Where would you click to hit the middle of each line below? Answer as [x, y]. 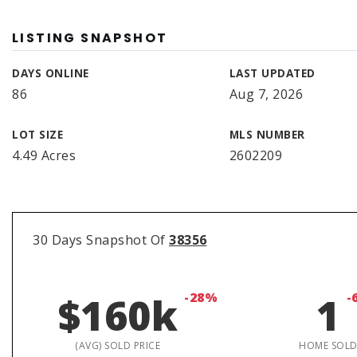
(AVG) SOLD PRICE [118, 345]
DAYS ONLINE [51, 73]
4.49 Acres [44, 155]
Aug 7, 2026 [266, 94]
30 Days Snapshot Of [101, 240]
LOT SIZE [37, 134]
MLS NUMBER [267, 134]
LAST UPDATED [272, 73]
